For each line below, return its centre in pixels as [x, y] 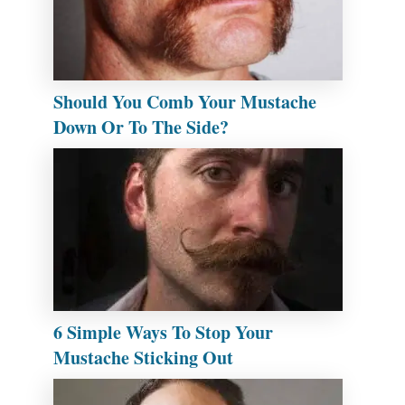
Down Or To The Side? [141, 127]
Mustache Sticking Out [143, 357]
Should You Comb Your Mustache [185, 101]
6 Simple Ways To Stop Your [163, 332]
